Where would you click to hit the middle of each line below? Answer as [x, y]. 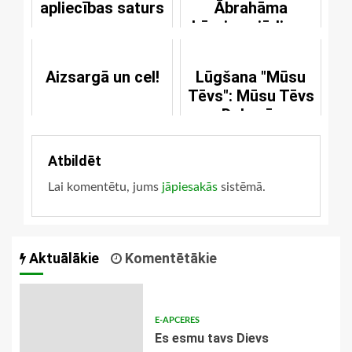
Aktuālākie [62, 258]
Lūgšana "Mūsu [251, 77]
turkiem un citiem [251, 46]
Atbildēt [75, 161]
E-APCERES [177, 321]
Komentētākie [169, 258]
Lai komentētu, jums [105, 187]
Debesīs [251, 115]
